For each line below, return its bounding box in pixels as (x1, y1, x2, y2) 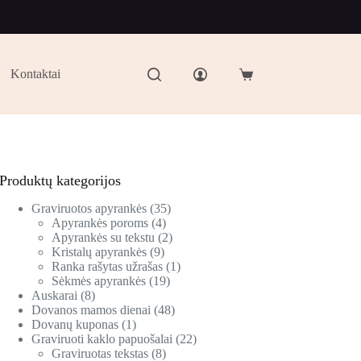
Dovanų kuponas (31, 317, 119, 332)
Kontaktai (10, 67, 61, 81)
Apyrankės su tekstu (52, 230, 156, 245)
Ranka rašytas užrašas (52, 259, 164, 274)
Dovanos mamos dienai (31, 303, 151, 317)
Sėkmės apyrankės (52, 274, 147, 288)
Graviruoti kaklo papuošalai (31, 332, 173, 346)
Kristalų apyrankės (52, 245, 147, 259)
